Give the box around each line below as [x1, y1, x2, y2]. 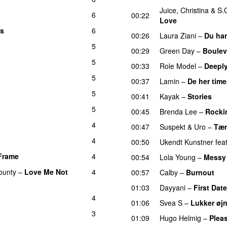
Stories [187, 91, 212, 101]
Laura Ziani [160, 30, 196, 41]
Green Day [160, 45, 195, 56]
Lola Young [160, 152, 196, 162]
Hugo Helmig [160, 212, 201, 223]
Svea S [160, 197, 182, 208]
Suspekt [160, 121, 185, 132]
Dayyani [160, 182, 185, 193]
